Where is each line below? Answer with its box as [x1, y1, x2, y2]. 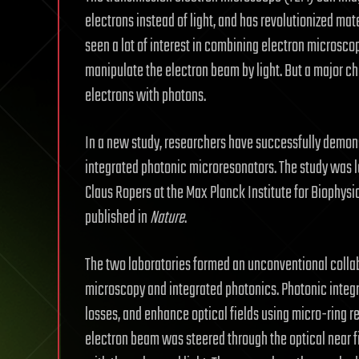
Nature [150, 204, 184, 232]
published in [85, 204, 150, 232]
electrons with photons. [85, 82, 206, 110]
